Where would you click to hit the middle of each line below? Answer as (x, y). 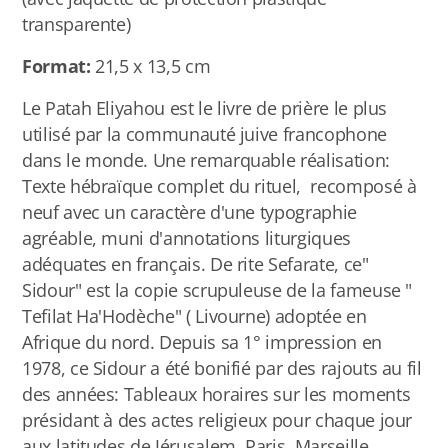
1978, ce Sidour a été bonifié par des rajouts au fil (222, 368)
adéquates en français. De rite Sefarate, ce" (195, 264)
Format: (56, 66)
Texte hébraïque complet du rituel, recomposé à (219, 186)
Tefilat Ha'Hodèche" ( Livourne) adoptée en (194, 316)
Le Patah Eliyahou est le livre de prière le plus (205, 108)
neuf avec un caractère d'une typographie (189, 212)
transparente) (76, 24)
